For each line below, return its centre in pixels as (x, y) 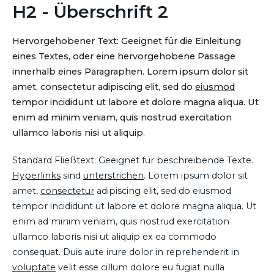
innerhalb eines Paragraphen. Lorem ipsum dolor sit (130, 72)
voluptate (34, 267)
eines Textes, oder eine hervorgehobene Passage (124, 57)
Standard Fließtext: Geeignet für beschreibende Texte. (133, 160)
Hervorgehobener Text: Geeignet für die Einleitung (127, 41)
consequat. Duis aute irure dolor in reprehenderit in (126, 252)
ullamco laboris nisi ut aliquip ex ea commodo (114, 236)
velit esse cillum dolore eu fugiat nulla (140, 267)
